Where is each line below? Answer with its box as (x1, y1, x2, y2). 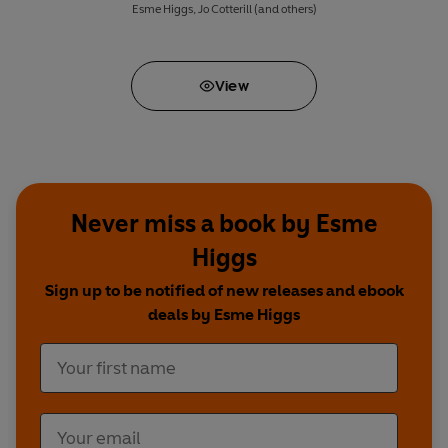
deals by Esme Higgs (148, 304, 300, 324)
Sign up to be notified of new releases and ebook (44, 280, 404, 300)
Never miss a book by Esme (70, 208, 378, 238)
